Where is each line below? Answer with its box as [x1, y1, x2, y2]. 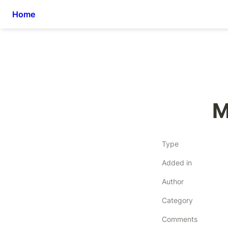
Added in [162, 158, 192, 167]
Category [162, 196, 193, 205]
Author [162, 177, 184, 186]
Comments [162, 215, 197, 223]
